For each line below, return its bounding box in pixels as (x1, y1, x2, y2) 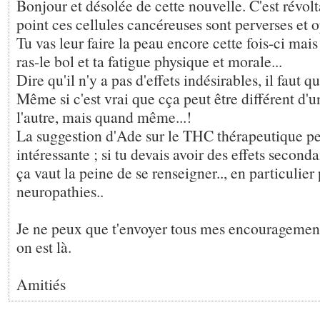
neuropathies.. (16, 181, 104, 201)
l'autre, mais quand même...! (16, 106, 191, 127)
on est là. (16, 236, 71, 257)
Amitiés (16, 274, 66, 294)
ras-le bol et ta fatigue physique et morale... (16, 51, 282, 71)
